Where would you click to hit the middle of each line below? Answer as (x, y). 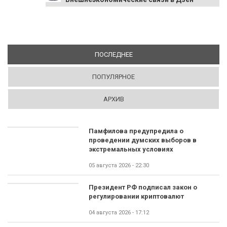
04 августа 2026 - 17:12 (119, 213)
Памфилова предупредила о (136, 131)
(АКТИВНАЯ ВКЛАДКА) (168, 54)
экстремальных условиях (131, 149)
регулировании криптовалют (136, 196)
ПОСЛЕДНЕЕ (113, 54)
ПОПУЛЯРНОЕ (113, 77)
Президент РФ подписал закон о (143, 187)
